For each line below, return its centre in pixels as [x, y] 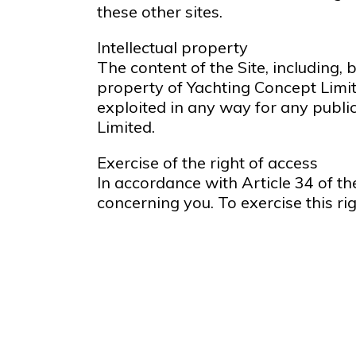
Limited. [126, 127]
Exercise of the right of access [207, 163]
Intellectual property [172, 48]
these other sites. [160, 12]
